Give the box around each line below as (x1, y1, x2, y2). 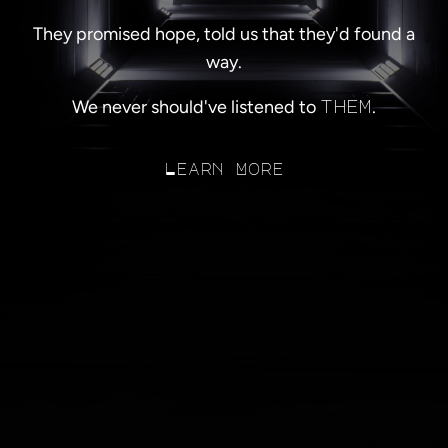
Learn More (164, 160, 284, 177)
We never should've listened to (72, 95, 320, 118)
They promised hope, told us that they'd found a (33, 22, 415, 45)
